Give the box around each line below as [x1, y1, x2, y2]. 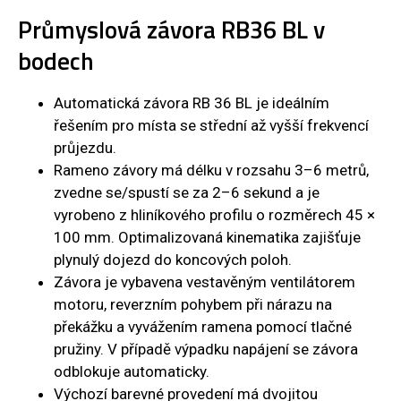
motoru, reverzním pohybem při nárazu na [54, 295, 332, 314]
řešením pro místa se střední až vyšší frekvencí [54, 116, 369, 135]
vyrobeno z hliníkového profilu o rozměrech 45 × [54, 206, 375, 225]
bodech [18, 42, 94, 81]
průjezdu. [54, 139, 116, 158]
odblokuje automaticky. [54, 363, 209, 381]
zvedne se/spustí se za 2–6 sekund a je [54, 183, 320, 202]
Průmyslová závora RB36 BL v [18, 11, 325, 49]
